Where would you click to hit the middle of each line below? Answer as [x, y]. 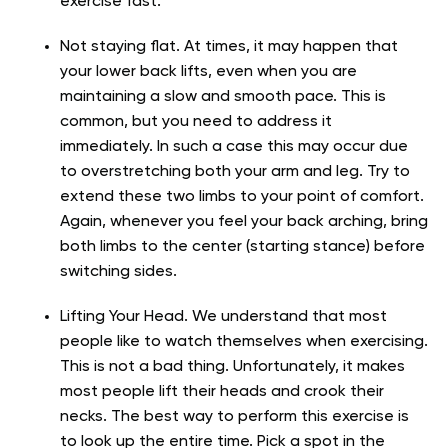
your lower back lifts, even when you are [208, 71]
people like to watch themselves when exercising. [244, 341]
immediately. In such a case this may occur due [234, 146]
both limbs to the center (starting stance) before [242, 246]
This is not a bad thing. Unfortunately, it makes [232, 366]
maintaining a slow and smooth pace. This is [223, 96]
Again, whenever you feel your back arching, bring [244, 221]
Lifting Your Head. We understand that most [223, 316]
